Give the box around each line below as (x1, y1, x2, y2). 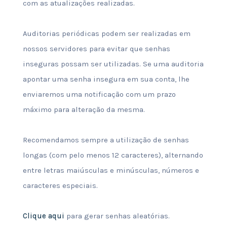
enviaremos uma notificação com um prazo (22, 90, 176, 99)
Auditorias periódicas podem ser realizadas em (22, 29, 191, 38)
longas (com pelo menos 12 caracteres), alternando (22, 150, 203, 160)
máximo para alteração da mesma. (22, 105, 145, 114)
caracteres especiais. (22, 181, 98, 190)
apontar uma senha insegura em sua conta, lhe (22, 74, 190, 84)
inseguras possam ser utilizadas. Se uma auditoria (22, 59, 204, 68)
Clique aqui (22, 211, 64, 220)
